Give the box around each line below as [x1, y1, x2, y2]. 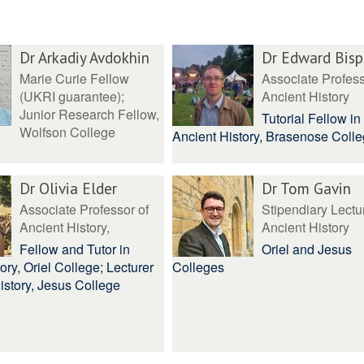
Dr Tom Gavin [261, 178, 351, 198]
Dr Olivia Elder [19, 178, 117, 198]
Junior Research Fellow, [19, 105, 159, 123]
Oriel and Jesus [261, 240, 352, 258]
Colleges [171, 258, 224, 276]
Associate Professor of [19, 200, 149, 219]
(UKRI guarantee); [19, 87, 124, 106]
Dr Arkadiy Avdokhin [19, 47, 149, 67]
